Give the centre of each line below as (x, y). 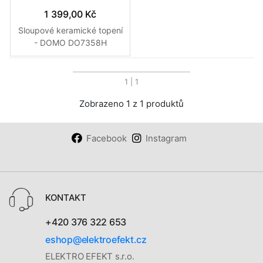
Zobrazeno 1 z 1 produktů (131, 104)
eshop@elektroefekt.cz (96, 239)
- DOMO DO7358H (70, 42)
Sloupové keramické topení (70, 30)
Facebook (106, 139)
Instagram (166, 139)
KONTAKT (66, 198)
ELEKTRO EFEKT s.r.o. (90, 256)
